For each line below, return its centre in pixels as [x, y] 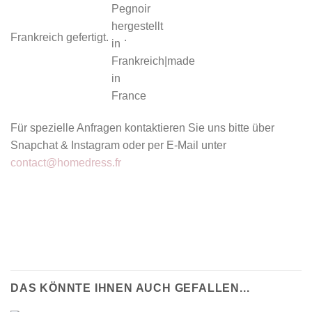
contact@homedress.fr [66, 163]
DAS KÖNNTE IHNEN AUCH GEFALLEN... [130, 288]
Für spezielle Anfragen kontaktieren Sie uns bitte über [142, 128]
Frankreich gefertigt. [61, 38]
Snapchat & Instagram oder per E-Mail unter [118, 146]
